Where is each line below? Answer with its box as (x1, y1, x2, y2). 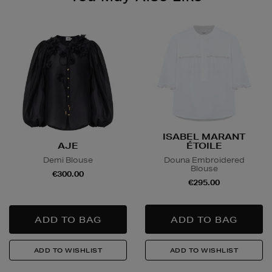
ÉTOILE (186, 140, 222, 152)
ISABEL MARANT (163, 131, 245, 143)
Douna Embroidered (163, 155, 245, 166)
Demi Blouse (43, 154, 93, 165)
